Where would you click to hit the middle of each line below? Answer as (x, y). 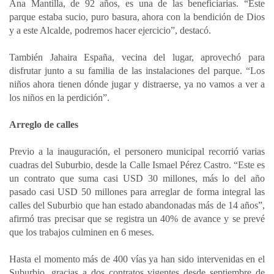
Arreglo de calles (44, 124)
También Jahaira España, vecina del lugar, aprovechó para (137, 57)
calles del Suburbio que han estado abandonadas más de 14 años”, (137, 205)
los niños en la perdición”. (59, 98)
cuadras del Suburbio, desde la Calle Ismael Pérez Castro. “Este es (137, 165)
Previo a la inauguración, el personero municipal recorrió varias (137, 151)
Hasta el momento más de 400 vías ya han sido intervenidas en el (137, 259)
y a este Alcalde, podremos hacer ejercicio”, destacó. (110, 30)
